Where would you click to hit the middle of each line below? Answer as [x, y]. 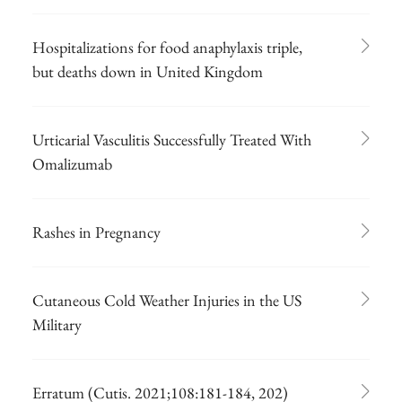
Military [57, 324]
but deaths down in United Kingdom [148, 71]
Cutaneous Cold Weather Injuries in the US [167, 300]
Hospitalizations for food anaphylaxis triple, [167, 47]
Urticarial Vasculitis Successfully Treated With [172, 139]
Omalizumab [72, 163]
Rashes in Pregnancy [96, 232]
